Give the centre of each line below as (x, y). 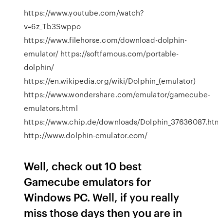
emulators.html (51, 108)
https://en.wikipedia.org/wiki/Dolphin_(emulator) (110, 81)
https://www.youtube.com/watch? (84, 13)
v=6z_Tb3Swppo (53, 26)
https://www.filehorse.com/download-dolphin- (106, 40)
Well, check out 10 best (83, 166)
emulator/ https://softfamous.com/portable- (101, 54)
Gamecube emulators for (88, 181)
